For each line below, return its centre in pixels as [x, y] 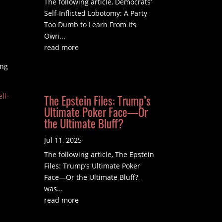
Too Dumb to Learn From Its [90, 25]
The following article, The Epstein [99, 155]
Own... [55, 36]
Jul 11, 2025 [63, 140]
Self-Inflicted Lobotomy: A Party [96, 13]
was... [54, 189]
